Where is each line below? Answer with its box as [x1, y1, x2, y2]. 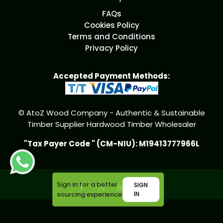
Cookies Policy [84, 20, 139, 31]
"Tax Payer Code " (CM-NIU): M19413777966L [23, 138, 200, 149]
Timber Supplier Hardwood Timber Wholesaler [27, 119, 196, 130]
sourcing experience [57, 189, 122, 199]
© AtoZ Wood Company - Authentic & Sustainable [18, 108, 205, 118]
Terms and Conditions [68, 31, 155, 42]
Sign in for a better [57, 179, 118, 189]
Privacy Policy [85, 43, 138, 54]
